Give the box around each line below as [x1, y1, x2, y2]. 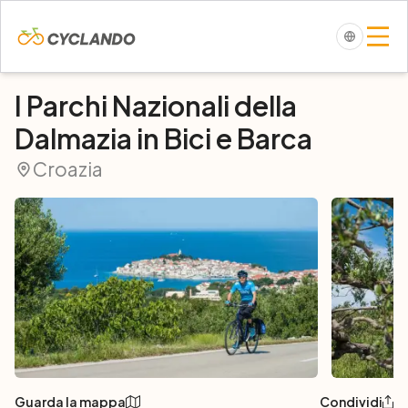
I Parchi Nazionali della [15, 88, 297, 123]
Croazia [33, 157, 103, 181]
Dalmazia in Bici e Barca [15, 121, 312, 156]
